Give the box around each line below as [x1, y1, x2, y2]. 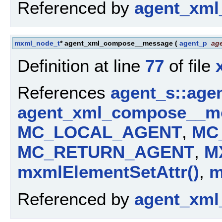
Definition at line [17, 55, 145, 75]
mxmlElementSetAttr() [17, 162, 199, 182]
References [17, 83, 111, 103]
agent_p [179, 39, 207, 47]
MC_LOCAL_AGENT [17, 122, 182, 142]
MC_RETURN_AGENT [17, 142, 194, 162]
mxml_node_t [14, 39, 60, 47]
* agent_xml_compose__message [60, 39, 173, 47]
